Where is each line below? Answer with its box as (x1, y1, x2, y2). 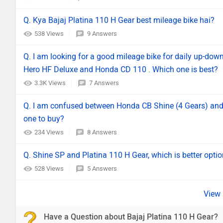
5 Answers (87, 165, 117, 172)
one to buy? (23, 114, 64, 123)
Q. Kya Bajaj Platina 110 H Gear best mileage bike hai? (23, 15, 215, 25)
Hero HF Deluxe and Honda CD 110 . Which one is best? (23, 65, 218, 74)
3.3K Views (34, 79, 67, 87)
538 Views (34, 30, 65, 37)
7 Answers (89, 79, 119, 87)
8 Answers (87, 128, 117, 136)
